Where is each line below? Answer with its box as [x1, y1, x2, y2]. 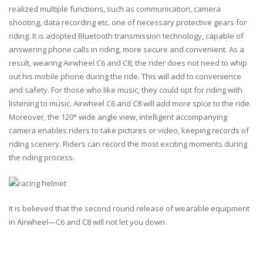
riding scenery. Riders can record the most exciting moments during [9, 139, 247, 150]
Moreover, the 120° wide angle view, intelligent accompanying [9, 112, 227, 123]
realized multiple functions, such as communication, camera [9, 4, 221, 15]
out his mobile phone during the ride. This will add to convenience [9, 71, 241, 82]
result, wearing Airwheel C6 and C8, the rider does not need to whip [9, 58, 247, 69]
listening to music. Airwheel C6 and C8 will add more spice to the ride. [9, 98, 251, 109]
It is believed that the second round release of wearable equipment [9, 203, 249, 214]
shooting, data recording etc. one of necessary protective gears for [9, 17, 247, 28]
